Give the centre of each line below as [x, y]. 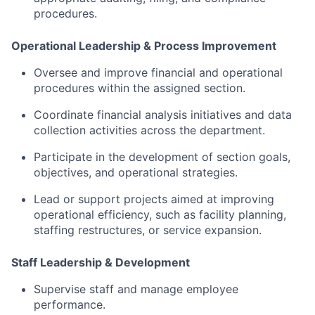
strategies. [210, 173]
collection [62, 130]
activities [115, 130]
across [160, 130]
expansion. [233, 230]
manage [163, 289]
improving [247, 199]
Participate [65, 157]
